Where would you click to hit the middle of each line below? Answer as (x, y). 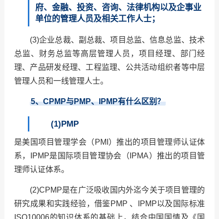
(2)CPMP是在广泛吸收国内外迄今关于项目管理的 (117, 190)
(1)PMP (65, 124)
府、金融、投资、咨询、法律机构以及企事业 (118, 8)
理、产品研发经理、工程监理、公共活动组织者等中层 (109, 67)
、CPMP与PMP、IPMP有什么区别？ (100, 102)
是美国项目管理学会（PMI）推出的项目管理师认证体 (109, 142)
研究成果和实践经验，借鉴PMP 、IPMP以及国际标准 (109, 204)
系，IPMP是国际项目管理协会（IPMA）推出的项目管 (109, 156)
